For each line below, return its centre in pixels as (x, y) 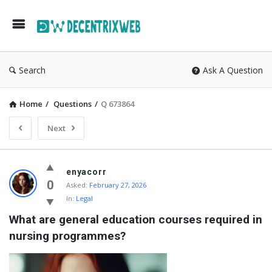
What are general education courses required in (136, 219)
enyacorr (87, 172)
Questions (73, 104)
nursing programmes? (67, 236)
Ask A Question (233, 70)
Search (32, 70)
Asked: (77, 185)
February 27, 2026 (118, 185)
